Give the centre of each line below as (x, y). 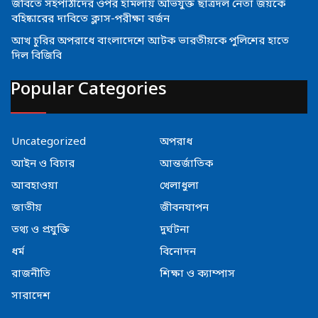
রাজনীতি (31, 274)
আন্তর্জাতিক (186, 164)
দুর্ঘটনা (175, 230)
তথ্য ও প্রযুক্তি (40, 230)
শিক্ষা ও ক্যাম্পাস (197, 274)
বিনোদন (178, 252)
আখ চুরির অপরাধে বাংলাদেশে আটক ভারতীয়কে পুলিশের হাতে (150, 41)
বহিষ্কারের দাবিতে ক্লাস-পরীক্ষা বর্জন (91, 19)
